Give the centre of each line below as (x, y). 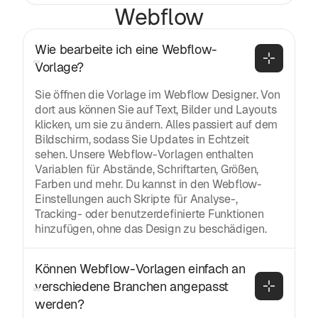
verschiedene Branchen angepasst (132, 286)
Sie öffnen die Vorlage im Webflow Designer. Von (158, 94)
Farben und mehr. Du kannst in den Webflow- (148, 184)
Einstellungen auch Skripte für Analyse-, (136, 199)
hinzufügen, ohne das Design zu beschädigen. (151, 229)
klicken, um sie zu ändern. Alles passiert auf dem (157, 124)
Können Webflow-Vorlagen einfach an (140, 268)
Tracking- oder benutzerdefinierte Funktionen (149, 214)
